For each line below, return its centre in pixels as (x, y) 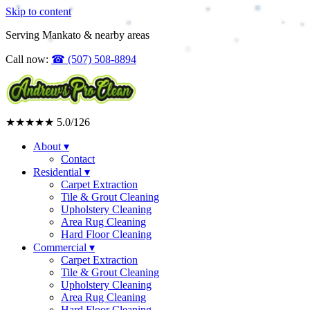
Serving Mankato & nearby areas (77, 35)
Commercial (61, 247)
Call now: (27, 59)
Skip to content (38, 11)
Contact (78, 159)
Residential (59, 172)
